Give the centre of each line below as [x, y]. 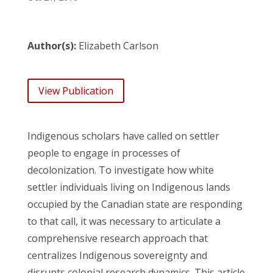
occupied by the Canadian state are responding [135, 204]
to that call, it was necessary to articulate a [124, 222]
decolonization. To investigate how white [120, 170]
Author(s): [51, 45]
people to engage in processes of [104, 153]
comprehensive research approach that [117, 239]
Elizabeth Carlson [117, 45]
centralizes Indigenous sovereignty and [117, 256]
